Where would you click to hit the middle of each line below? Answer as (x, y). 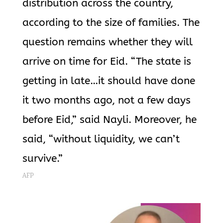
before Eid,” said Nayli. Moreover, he (109, 120)
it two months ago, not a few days (106, 100)
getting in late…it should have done (109, 81)
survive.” (42, 159)
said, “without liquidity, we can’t (101, 139)
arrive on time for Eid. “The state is (107, 61)
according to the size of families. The (111, 23)
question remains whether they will (107, 42)
